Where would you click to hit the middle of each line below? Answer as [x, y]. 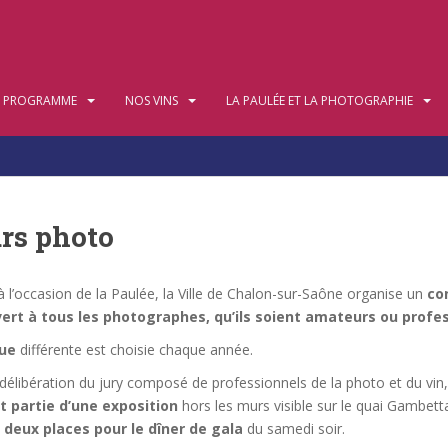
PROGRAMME [40, 100]
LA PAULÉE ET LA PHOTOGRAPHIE [319, 100]
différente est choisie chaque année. [134, 349]
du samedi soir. [294, 428]
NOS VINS [151, 100]
